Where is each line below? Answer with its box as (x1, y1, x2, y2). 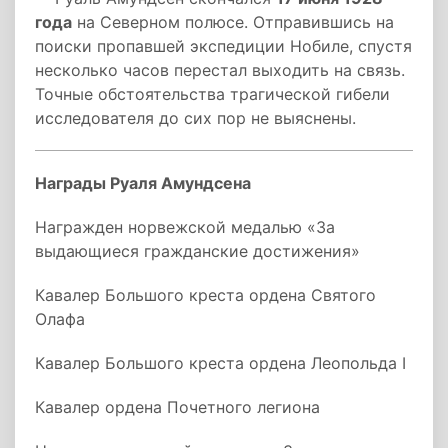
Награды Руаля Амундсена (35, 173, 251, 193)
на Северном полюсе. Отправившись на (72, 12, 394, 32)
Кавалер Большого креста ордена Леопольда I (35, 353, 406, 373)
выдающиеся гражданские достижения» (35, 241, 360, 261)
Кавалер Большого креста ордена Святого (35, 285, 376, 305)
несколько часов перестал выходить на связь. (35, 60, 405, 80)
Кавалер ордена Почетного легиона (35, 397, 320, 417)
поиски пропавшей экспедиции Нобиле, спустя (35, 36, 412, 56)
